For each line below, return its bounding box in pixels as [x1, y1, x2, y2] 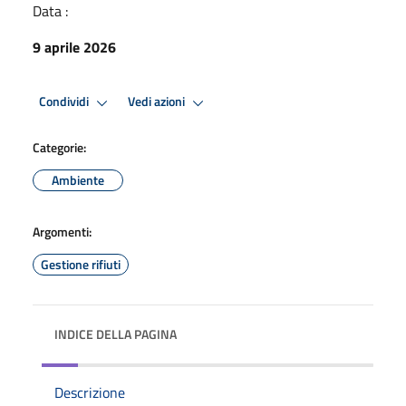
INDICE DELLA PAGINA [54, 324, 177, 343]
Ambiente [52, 169, 104, 189]
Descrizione [54, 381, 125, 403]
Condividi [39, 92, 92, 112]
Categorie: [33, 137, 86, 157]
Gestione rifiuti [41, 254, 121, 274]
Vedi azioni [128, 92, 188, 112]
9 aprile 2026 [33, 35, 116, 58]
